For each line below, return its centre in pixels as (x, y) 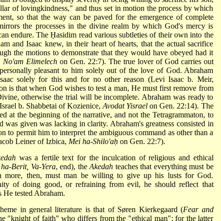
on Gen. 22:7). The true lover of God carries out (135, 61)
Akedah (101, 166)
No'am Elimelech (30, 61)
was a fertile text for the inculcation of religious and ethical (115, 157)
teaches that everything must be (163, 166)
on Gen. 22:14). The (181, 106)
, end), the (73, 166)
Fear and (198, 209)
